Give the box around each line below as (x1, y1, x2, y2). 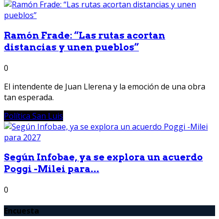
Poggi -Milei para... (4, 163, 99, 175)
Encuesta (4, 205, 39, 217)
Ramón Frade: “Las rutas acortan (4, 29, 165, 41)
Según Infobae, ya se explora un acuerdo (4, 152, 203, 163)
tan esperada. (4, 91, 54, 103)
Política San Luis (4, 110, 63, 121)
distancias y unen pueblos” (4, 41, 139, 53)
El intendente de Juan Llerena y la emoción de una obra (4, 81, 205, 92)
